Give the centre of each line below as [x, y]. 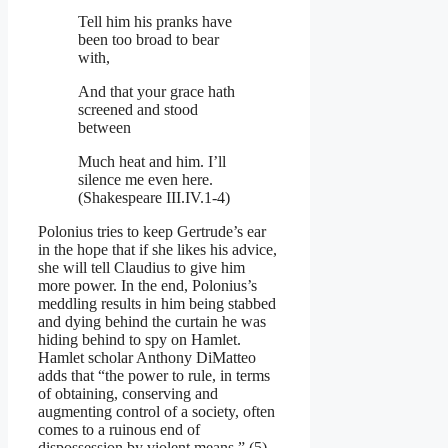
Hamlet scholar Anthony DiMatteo [147, 357]
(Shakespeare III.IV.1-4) [154, 197]
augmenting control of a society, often [156, 411]
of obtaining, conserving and [128, 393]
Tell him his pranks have [155, 21]
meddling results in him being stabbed [157, 303]
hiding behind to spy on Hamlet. [139, 339]
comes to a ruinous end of [119, 429]
